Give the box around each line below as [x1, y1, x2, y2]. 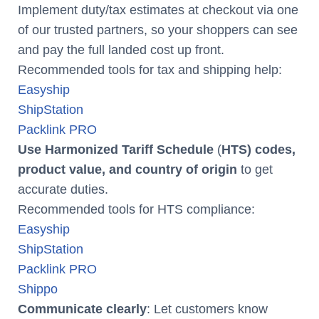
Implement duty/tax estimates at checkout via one [18, 3, 298, 17]
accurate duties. [18, 182, 108, 197]
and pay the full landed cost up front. [18, 43, 224, 57]
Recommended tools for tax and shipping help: [18, 63, 282, 77]
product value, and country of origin [18, 162, 237, 177]
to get [237, 162, 273, 177]
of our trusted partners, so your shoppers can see [18, 23, 298, 37]
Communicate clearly [18, 302, 147, 316]
